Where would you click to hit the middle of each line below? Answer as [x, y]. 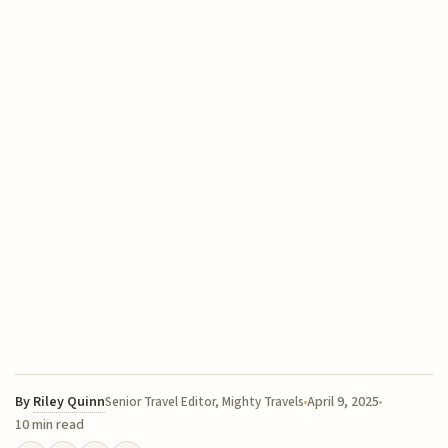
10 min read [50, 425]
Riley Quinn [69, 402]
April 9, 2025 [343, 402]
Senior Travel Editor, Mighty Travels [205, 402]
